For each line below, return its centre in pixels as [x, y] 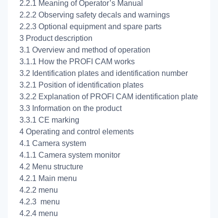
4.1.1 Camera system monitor [70, 155]
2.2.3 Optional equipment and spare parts [91, 27]
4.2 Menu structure [51, 167]
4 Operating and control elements [77, 132]
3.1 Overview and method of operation [85, 50]
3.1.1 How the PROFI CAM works [77, 62]
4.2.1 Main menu [48, 179]
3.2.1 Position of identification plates [82, 85]
